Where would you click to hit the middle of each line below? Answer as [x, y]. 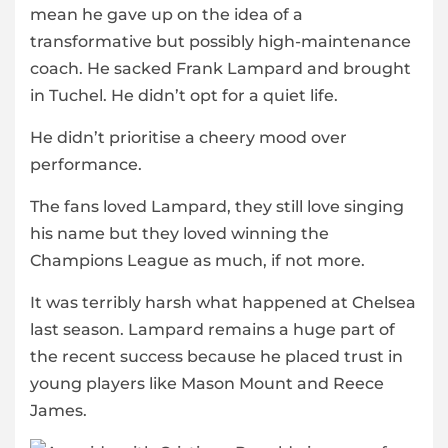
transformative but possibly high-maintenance [220, 42]
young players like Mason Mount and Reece [207, 384]
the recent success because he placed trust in [216, 357]
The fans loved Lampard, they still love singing [217, 207]
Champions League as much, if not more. [197, 261]
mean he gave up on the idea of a [166, 15]
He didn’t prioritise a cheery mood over [188, 138]
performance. [86, 165]
